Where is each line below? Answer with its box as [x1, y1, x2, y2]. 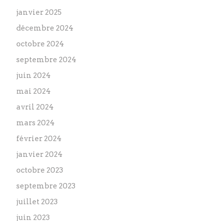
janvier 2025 [16, 8, 62, 17]
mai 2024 [16, 87, 51, 96]
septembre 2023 [16, 182, 76, 190]
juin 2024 [16, 71, 51, 80]
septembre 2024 [16, 55, 77, 64]
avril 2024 [16, 103, 54, 111]
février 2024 [16, 134, 62, 143]
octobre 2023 [16, 166, 64, 175]
